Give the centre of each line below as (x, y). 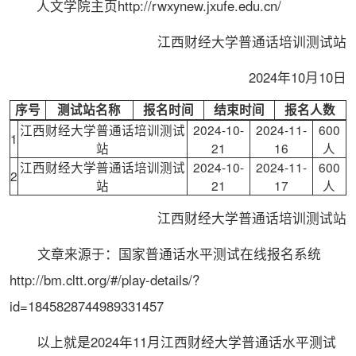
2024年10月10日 (284, 77)
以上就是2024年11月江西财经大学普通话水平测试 (172, 341)
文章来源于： (64, 253)
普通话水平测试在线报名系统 (235, 253)
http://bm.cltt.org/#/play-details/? (104, 279)
